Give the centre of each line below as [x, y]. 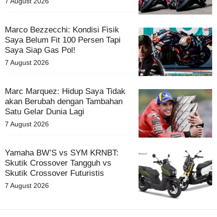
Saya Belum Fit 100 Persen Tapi [63, 40]
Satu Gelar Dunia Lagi [45, 111]
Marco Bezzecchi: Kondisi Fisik [62, 30]
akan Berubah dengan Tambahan [64, 101]
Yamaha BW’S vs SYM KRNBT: [62, 153]
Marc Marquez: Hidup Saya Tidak [65, 91]
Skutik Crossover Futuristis [54, 173]
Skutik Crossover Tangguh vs [58, 163]
